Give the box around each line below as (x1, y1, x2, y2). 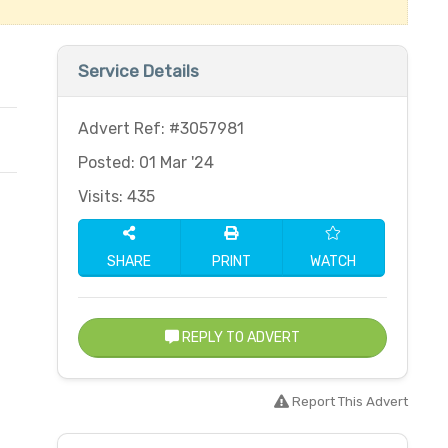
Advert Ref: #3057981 (77, 119, 244, 138)
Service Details (77, 61, 199, 81)
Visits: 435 (77, 187, 155, 206)
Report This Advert (288, 394, 408, 409)
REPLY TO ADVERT (178, 329, 300, 346)
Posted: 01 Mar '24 (77, 153, 214, 172)
